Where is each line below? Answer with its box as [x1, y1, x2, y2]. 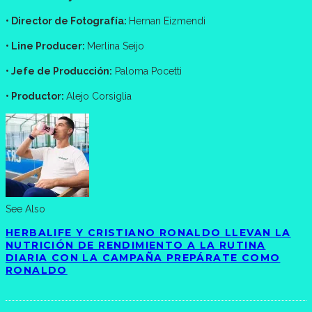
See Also [6, 203, 45, 215]
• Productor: [6, 91, 66, 102]
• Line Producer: [6, 40, 87, 52]
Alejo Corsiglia [66, 91, 132, 102]
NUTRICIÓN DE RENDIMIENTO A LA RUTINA [6, 239, 266, 252]
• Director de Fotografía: [6, 15, 129, 27]
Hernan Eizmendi [129, 15, 205, 27]
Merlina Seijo [87, 40, 144, 52]
